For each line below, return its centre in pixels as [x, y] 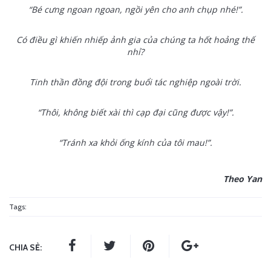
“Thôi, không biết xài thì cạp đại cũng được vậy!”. [135, 112]
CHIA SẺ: [25, 247]
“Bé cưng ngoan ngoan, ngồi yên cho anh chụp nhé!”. [135, 9]
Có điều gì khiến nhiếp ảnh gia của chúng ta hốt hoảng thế [135, 40]
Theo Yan [243, 179]
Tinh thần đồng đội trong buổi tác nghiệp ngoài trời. [135, 82]
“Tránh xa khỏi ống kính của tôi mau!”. [135, 142]
